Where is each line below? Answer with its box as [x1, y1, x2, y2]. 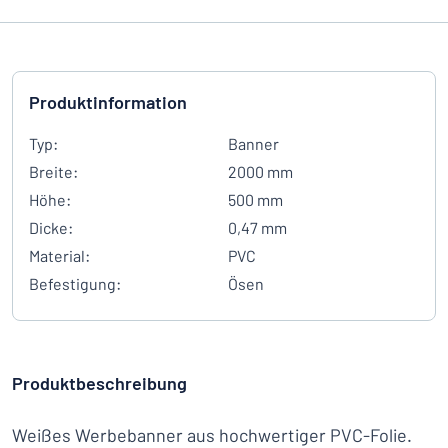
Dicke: [29, 218, 73, 237]
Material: [29, 246, 90, 265]
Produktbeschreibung [12, 372, 187, 394]
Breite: [29, 162, 78, 181]
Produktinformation [29, 91, 187, 113]
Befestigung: [29, 274, 121, 293]
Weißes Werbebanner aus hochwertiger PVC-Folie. [12, 424, 412, 446]
